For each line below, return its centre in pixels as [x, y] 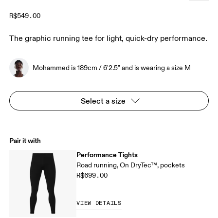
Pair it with [25, 141]
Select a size [103, 101]
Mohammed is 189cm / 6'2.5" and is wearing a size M [112, 68]
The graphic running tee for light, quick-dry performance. [109, 39]
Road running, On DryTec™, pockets [131, 165]
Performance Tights [107, 155]
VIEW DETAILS [99, 203]
